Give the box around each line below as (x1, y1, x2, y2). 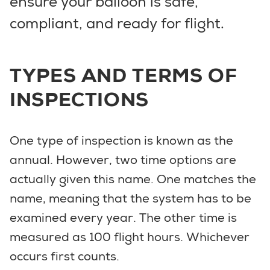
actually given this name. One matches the (10, 171, 256, 187)
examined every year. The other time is (10, 209, 237, 225)
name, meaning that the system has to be (10, 190, 251, 206)
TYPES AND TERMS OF (10, 62, 237, 88)
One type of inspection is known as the (10, 132, 233, 148)
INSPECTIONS (10, 86, 149, 112)
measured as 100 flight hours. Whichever (10, 228, 250, 245)
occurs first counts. (10, 248, 119, 264)
